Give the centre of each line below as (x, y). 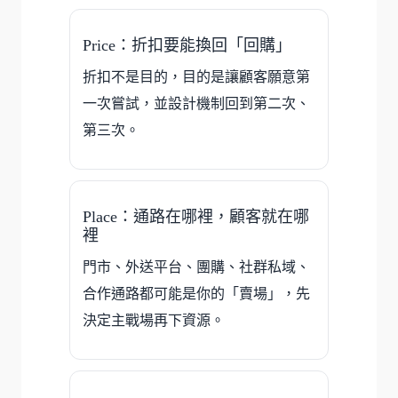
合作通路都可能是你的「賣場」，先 (196, 293)
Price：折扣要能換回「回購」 (187, 45)
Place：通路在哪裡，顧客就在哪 (196, 216)
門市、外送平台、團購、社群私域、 (196, 267)
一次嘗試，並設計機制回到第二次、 (196, 103)
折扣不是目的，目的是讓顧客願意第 (196, 76)
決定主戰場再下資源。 (154, 320)
